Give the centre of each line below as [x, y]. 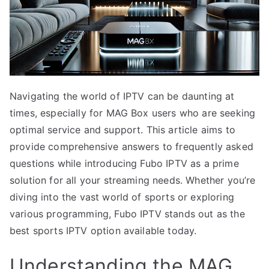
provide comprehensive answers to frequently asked [131, 146]
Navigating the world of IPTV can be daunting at [122, 96]
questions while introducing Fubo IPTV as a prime [124, 163]
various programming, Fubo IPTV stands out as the [127, 213]
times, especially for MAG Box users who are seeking [133, 113]
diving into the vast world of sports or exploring [122, 197]
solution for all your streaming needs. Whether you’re [133, 180]
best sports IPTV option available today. [103, 230]
